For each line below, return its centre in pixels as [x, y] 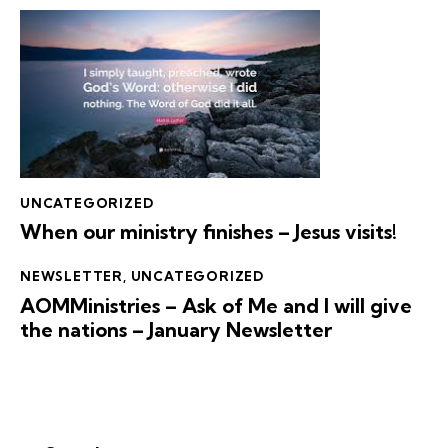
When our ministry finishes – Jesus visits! [208, 232]
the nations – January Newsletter [176, 329]
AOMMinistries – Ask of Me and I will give [216, 305]
